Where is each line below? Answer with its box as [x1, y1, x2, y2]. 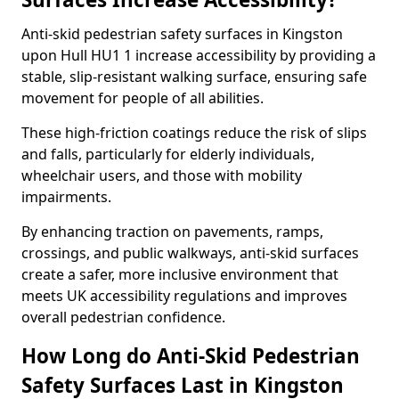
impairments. [21, 187, 111, 207]
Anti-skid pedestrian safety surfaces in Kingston [21, 24, 343, 44]
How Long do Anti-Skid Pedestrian [21, 342, 360, 370]
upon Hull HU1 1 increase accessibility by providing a [21, 45, 376, 65]
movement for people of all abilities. [21, 88, 264, 108]
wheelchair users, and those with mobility [21, 166, 302, 185]
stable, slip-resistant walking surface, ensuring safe [21, 67, 367, 86]
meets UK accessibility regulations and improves [21, 286, 347, 305]
